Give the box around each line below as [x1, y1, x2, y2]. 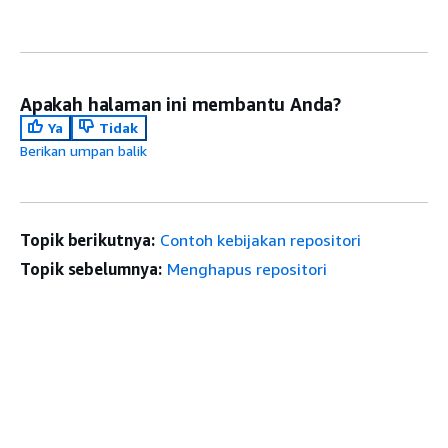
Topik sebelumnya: [20, 258, 162, 279]
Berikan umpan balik [20, 141, 147, 159]
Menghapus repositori [166, 258, 327, 279]
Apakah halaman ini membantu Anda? [20, 92, 342, 115]
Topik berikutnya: [20, 229, 155, 250]
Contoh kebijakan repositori [159, 229, 361, 250]
